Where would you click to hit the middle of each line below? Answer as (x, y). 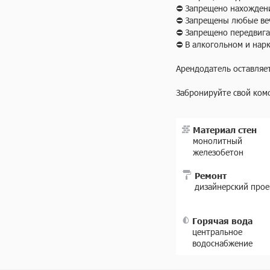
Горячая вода (223, 221)
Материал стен (225, 130)
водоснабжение (223, 243)
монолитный (218, 141)
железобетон (218, 152)
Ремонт (211, 175)
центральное (218, 232)
